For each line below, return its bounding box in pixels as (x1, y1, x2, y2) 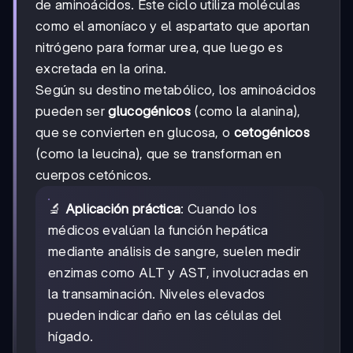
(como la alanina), (190, 103, 301, 120)
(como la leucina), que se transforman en (35, 146, 281, 162)
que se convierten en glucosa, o (35, 124, 234, 141)
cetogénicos (233, 124, 310, 141)
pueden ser (35, 103, 109, 120)
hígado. (48, 329, 94, 345)
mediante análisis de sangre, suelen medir (48, 243, 301, 260)
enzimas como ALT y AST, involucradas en (48, 265, 309, 281)
